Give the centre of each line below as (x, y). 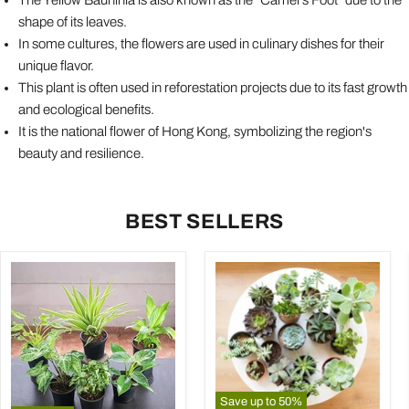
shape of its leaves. (73, 21)
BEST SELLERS (204, 221)
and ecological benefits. (86, 109)
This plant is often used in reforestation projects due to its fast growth (213, 87)
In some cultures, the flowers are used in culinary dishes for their (201, 43)
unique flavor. (56, 65)
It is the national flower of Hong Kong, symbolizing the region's (195, 131)
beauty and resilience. (81, 153)
